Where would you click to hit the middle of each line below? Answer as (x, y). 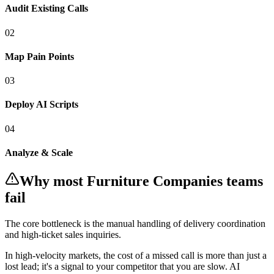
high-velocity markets (57, 256)
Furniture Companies (155, 181)
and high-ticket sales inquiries (62, 235)
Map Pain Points (39, 56)
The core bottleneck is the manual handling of (94, 224)
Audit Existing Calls (46, 9)
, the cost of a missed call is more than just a (183, 256)
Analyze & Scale (39, 153)
